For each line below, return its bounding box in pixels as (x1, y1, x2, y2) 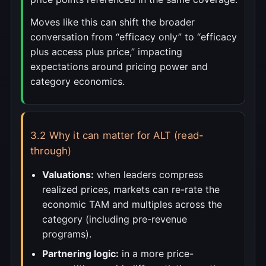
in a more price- (119, 248, 194, 260)
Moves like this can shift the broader (30, 16, 195, 28)
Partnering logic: (42, 248, 119, 260)
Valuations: (42, 169, 94, 181)
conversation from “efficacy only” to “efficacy (30, 31, 237, 43)
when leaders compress (94, 169, 203, 181)
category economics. (30, 75, 125, 88)
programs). (42, 228, 91, 240)
